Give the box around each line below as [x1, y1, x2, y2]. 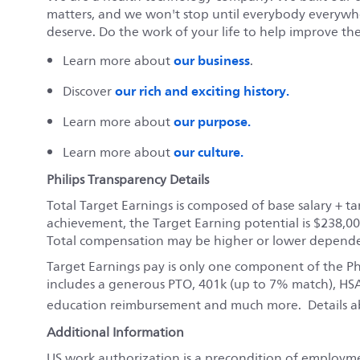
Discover [63, 80, 115, 102]
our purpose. [174, 109, 251, 133]
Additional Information [47, 321, 184, 343]
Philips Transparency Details [47, 169, 209, 190]
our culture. [174, 140, 243, 163]
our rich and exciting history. [115, 79, 289, 102]
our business [174, 48, 250, 72]
